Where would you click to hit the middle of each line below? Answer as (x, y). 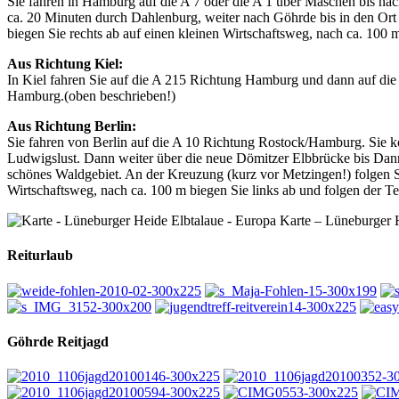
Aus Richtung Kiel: (65, 64)
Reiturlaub (40, 256)
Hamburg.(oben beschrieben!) (91, 96)
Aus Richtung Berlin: (72, 126)
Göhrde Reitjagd (58, 341)
